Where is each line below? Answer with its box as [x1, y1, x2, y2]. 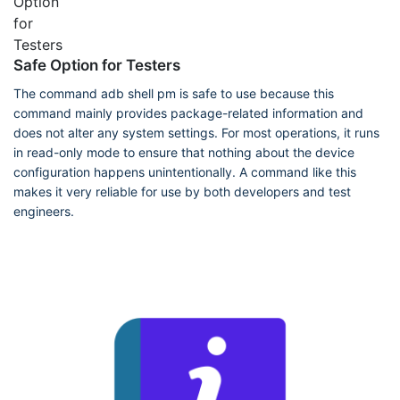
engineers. [13, 204, 74, 219]
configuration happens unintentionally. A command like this [13, 164, 356, 179]
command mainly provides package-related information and [13, 105, 363, 121]
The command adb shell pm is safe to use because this [13, 86, 334, 101]
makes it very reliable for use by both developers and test [13, 184, 351, 199]
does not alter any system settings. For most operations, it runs [13, 125, 379, 140]
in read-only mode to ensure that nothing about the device [13, 145, 354, 160]
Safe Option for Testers [13, 56, 180, 74]
